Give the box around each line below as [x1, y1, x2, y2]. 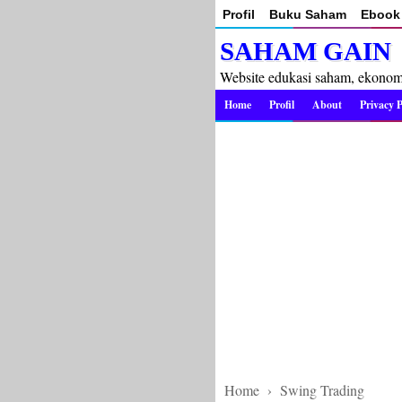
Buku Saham [268, 7, 346, 22]
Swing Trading [279, 380, 364, 399]
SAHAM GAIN [219, 37, 391, 66]
